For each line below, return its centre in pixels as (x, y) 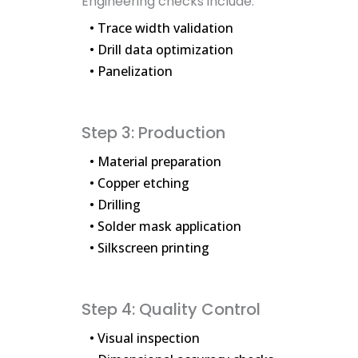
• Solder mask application (165, 227)
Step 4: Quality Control (171, 310)
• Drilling (115, 205)
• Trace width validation (161, 28)
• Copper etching (139, 183)
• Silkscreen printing (149, 248)
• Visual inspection (145, 338)
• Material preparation (155, 162)
